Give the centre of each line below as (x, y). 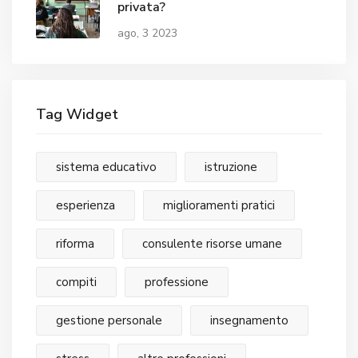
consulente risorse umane (213, 243)
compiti (76, 282)
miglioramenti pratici (219, 205)
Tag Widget (77, 114)
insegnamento (250, 320)
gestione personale (109, 320)
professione (177, 282)
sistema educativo (106, 167)
